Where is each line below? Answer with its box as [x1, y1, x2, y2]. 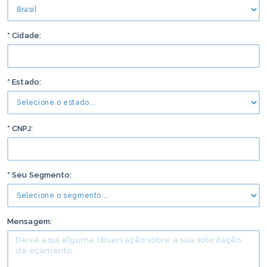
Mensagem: [7, 217, 52, 226]
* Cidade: [7, 31, 41, 40]
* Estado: [7, 77, 41, 86]
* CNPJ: [7, 124, 33, 133]
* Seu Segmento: [7, 170, 72, 179]
